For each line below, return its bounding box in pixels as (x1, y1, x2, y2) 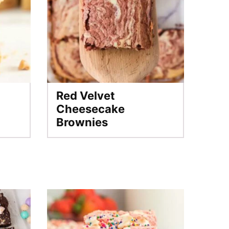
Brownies (56, 116, 108, 129)
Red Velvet (56, 89, 115, 102)
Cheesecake (56, 102, 125, 116)
